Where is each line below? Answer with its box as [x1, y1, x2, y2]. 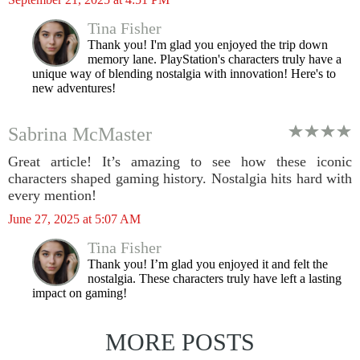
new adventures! [32, 81, 116, 95]
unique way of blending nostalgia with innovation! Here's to [32, 67, 336, 80]
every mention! [8, 187, 96, 203]
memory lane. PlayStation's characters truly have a [88, 52, 342, 66]
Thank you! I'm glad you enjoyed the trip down [88, 38, 328, 51]
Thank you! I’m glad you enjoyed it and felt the [88, 257, 328, 271]
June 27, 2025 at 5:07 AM [8, 212, 141, 226]
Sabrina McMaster [8, 124, 152, 145]
